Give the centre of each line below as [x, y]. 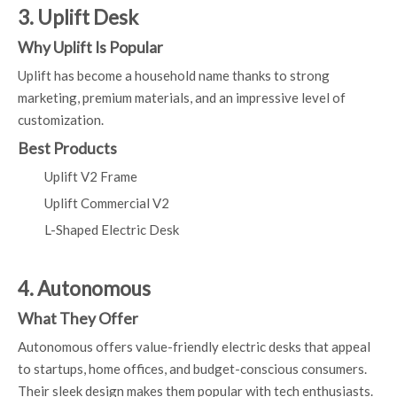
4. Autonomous [84, 288]
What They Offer [78, 319]
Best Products [67, 148]
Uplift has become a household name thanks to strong [174, 75]
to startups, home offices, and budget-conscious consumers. [192, 369]
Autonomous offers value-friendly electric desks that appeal [194, 346]
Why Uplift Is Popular [90, 47]
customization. [61, 120]
